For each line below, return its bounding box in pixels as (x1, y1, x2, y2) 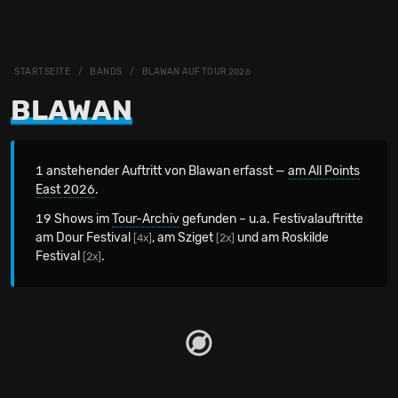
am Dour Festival (36, 230, 133, 245)
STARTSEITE (14, 67, 71, 77)
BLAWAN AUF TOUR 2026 (141, 67, 251, 77)
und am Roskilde (235, 230, 329, 245)
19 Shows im (36, 211, 112, 227)
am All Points (288, 163, 360, 179)
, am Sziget (152, 230, 216, 245)
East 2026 (36, 182, 95, 197)
